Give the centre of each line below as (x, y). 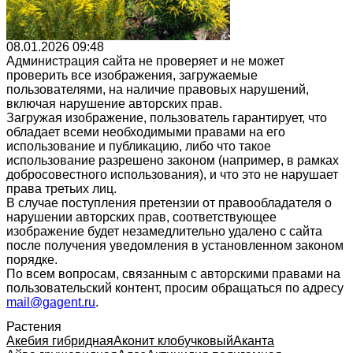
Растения (34, 326)
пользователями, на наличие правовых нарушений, (158, 89)
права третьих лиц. (61, 188)
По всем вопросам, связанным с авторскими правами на (173, 273)
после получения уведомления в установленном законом (175, 245)
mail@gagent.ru (51, 302)
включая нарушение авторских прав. (114, 103)
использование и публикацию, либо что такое (139, 146)
